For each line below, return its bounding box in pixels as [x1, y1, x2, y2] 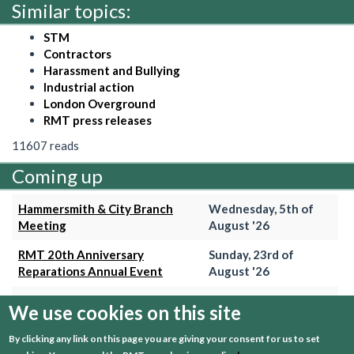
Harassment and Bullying [43, 63, 180, 78]
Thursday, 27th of [209, 293, 307, 308]
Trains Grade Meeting [18, 293, 141, 308]
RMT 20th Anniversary [18, 247, 144, 262]
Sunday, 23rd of [209, 247, 294, 262]
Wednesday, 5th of [209, 201, 314, 217]
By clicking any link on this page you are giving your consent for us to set [9, 333, 321, 345]
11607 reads [12, 137, 79, 153]
